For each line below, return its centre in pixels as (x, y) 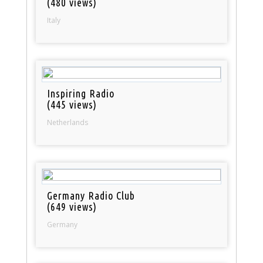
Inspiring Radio (81, 93)
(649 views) (72, 206)
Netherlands (68, 122)
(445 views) (72, 104)
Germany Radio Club (91, 195)
